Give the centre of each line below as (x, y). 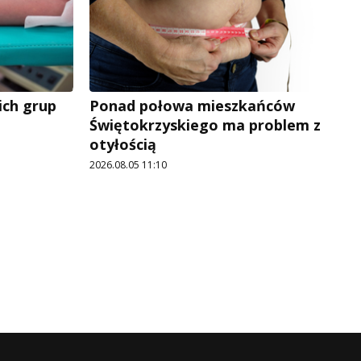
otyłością (123, 145)
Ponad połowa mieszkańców (192, 106)
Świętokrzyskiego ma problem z (205, 125)
